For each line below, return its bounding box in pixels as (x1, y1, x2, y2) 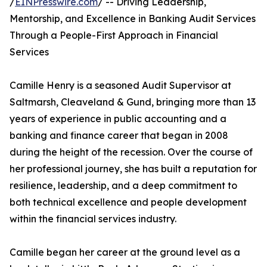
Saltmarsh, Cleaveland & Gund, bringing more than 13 (10, 96, 256, 108)
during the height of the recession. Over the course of (10, 146, 253, 158)
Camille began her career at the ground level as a (10, 246, 240, 258)
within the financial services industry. (10, 213, 176, 225)
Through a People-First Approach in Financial (10, 29, 218, 41)
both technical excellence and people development (10, 196, 247, 208)
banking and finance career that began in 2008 (10, 129, 228, 141)
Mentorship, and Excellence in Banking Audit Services (10, 13, 256, 24)
